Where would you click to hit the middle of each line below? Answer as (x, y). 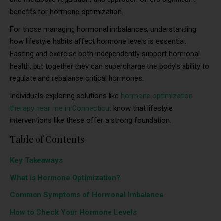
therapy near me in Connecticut (61, 108)
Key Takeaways (36, 160)
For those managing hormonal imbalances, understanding (103, 29)
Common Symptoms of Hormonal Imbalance (87, 195)
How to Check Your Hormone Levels (73, 212)
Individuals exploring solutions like (65, 96)
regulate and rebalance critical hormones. (77, 78)
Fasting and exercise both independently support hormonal (105, 54)
